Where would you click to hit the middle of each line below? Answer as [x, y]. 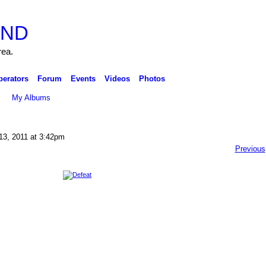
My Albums [31, 97]
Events [83, 78]
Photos [152, 78]
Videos [117, 78]
